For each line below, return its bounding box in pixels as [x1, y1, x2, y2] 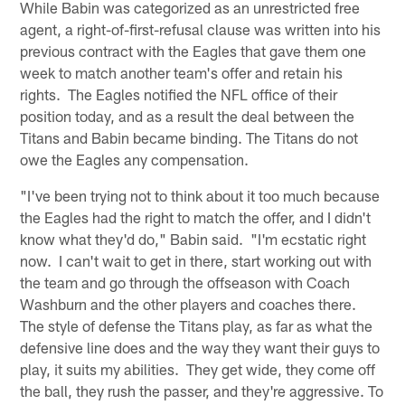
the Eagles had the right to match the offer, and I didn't [20, 207, 372, 226]
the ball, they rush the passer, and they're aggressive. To [20, 381, 384, 400]
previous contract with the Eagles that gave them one [20, 41, 367, 60]
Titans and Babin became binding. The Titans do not [20, 127, 359, 146]
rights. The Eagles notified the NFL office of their [20, 84, 338, 103]
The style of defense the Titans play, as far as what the [20, 316, 373, 334]
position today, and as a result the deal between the [20, 106, 355, 125]
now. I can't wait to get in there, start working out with [20, 250, 372, 269]
